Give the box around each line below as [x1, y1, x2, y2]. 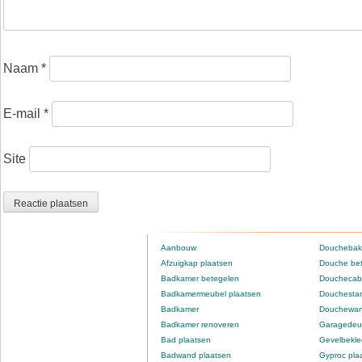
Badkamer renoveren [161, 320, 239, 330]
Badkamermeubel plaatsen [161, 289, 261, 299]
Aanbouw [161, 243, 196, 253]
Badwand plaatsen [161, 351, 231, 360]
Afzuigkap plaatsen [161, 259, 233, 268]
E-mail [3, 107, 44, 121]
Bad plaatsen [161, 335, 211, 345]
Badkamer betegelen [161, 274, 239, 284]
